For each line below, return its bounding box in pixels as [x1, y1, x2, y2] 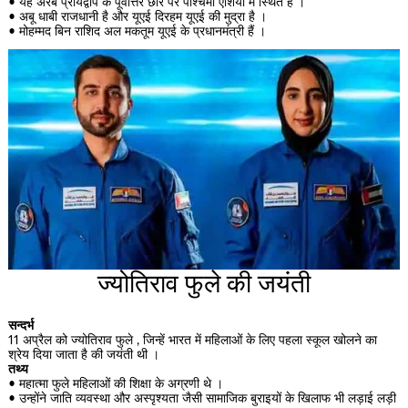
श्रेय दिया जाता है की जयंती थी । [7, 348, 159, 362]
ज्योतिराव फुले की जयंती [97, 270, 311, 297]
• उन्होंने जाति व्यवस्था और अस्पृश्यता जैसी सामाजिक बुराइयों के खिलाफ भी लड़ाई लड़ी [7, 392, 396, 405]
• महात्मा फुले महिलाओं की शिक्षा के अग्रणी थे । [7, 377, 223, 391]
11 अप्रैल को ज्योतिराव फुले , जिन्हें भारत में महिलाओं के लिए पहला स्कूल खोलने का [7, 333, 377, 347]
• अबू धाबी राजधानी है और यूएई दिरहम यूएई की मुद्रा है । [7, 11, 267, 25]
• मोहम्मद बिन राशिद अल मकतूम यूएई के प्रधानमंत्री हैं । [7, 25, 266, 39]
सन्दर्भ [7, 319, 34, 332]
